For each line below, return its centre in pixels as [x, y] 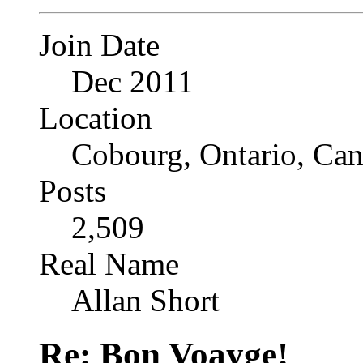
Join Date [99, 45]
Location [96, 117]
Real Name [109, 263]
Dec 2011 [132, 81]
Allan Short [145, 300]
